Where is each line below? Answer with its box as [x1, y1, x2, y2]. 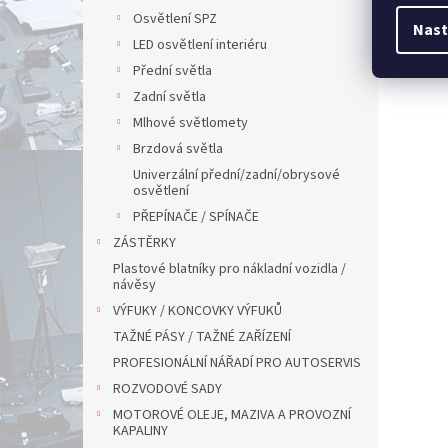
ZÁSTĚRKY [113, 233, 176, 253]
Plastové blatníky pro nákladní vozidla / [113, 259, 346, 279]
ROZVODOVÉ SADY [113, 379, 222, 399]
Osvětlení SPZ [133, 9, 217, 29]
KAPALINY [113, 421, 168, 441]
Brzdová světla [133, 139, 223, 159]
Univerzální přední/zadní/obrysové [133, 165, 340, 185]
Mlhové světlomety [133, 113, 248, 133]
